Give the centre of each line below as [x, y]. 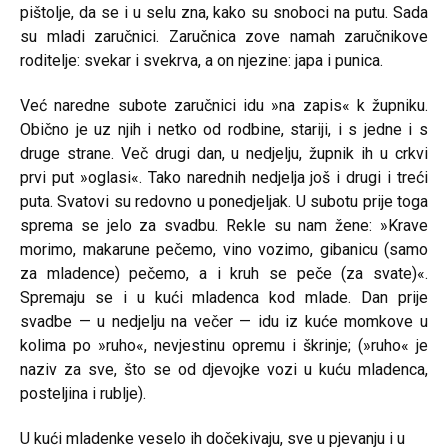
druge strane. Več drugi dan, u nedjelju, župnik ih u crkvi [224, 153]
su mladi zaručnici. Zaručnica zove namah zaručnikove [224, 36]
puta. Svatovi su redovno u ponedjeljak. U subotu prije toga [224, 201]
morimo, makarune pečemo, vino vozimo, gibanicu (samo [224, 249]
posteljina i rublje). [83, 393]
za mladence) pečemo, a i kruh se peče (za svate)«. [224, 273]
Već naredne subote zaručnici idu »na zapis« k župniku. [224, 105]
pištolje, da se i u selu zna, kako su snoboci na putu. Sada [224, 12]
